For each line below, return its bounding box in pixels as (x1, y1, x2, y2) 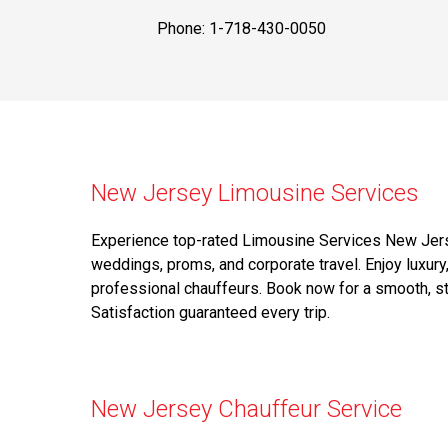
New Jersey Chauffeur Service (91, 395, 403, 424)
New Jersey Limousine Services (91, 179, 420, 208)
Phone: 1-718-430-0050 (156, 19, 326, 39)
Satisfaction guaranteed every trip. (91, 303, 331, 323)
